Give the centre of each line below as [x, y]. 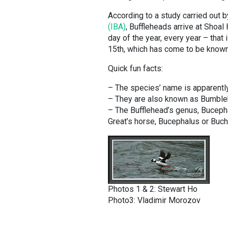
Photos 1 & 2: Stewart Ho [153, 189]
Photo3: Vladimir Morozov [154, 200]
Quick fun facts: [135, 68]
